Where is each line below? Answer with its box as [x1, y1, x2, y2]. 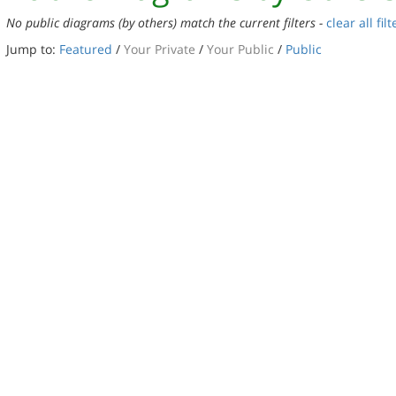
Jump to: [6, 41, 59, 57]
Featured [59, 41, 112, 57]
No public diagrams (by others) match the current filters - [6, 14, 326, 31]
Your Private [124, 41, 199, 57]
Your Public [207, 41, 274, 57]
